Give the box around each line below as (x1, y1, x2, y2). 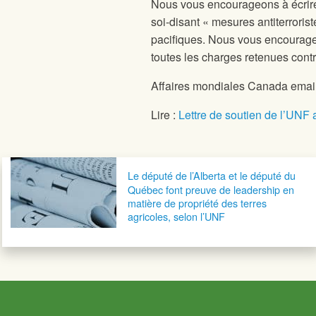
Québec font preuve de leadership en (128, 182, 294, 197)
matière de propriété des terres (128, 195, 267, 211)
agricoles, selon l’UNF (128, 209, 225, 224)
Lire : (151, 107, 178, 123)
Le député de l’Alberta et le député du (128, 168, 296, 183)
